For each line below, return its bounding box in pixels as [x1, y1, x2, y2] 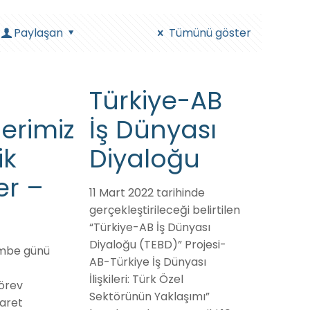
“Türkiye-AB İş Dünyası [89, 219, 210, 235]
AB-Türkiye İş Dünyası [89, 254, 206, 270]
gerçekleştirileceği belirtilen [89, 202, 240, 218]
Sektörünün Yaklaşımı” [89, 289, 210, 304]
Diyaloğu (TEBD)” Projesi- [89, 237, 226, 253]
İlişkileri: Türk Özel [89, 271, 183, 287]
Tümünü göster [168, 25, 251, 41]
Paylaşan [14, 25, 64, 41]
